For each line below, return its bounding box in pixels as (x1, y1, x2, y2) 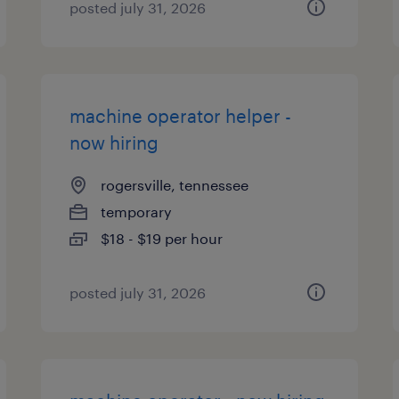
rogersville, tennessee (101, 176, 249, 193)
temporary (101, 203, 173, 220)
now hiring (69, 132, 159, 153)
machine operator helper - (69, 105, 292, 126)
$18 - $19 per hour (101, 230, 224, 247)
